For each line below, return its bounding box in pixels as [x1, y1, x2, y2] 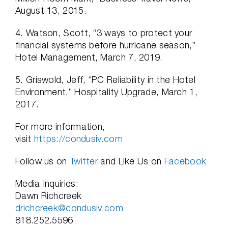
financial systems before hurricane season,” [15, 40, 195, 50]
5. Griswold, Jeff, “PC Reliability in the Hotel [15, 74, 196, 85]
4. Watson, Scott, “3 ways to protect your [15, 27, 192, 38]
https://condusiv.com [34, 133, 123, 144]
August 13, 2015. [15, 5, 87, 16]
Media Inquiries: [15, 178, 78, 189]
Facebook [164, 156, 207, 166]
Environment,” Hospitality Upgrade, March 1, [15, 87, 197, 97]
